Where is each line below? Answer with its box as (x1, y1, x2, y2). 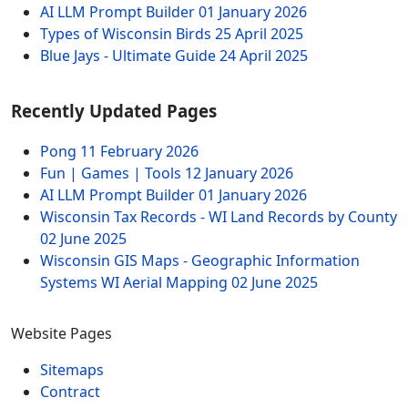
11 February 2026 (80, 141, 199, 162)
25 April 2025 (215, 23, 303, 44)
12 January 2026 (185, 163, 293, 184)
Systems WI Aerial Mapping (40, 272, 231, 293)
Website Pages (11, 323, 112, 344)
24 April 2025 (219, 45, 308, 66)
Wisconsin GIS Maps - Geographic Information (40, 250, 360, 271)
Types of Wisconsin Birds (40, 23, 215, 44)
